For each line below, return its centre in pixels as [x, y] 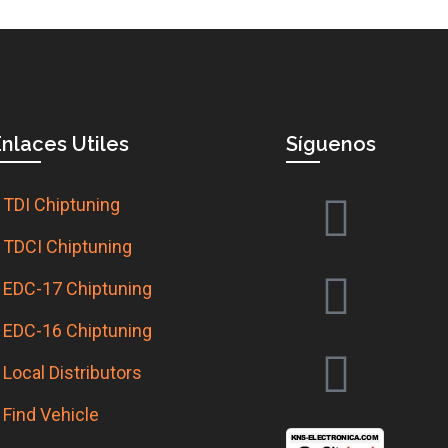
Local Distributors [73, 372]
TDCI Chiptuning [68, 246]
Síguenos [331, 143]
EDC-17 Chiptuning [78, 288]
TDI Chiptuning [62, 204]
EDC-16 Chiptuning [78, 330]
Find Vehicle [51, 414]
